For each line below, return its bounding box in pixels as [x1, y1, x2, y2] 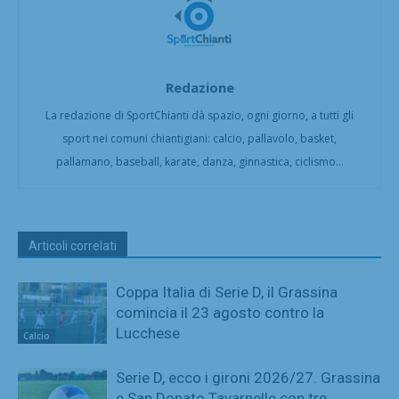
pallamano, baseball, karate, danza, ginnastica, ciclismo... [55, 153, 344, 169]
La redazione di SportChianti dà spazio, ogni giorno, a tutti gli [45, 107, 354, 123]
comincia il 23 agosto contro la [116, 303, 324, 322]
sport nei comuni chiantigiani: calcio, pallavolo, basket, [62, 130, 337, 146]
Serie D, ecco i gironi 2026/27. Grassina [116, 368, 380, 387]
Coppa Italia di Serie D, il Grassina [116, 282, 338, 301]
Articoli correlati [28, 238, 117, 253]
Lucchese [116, 323, 180, 342]
